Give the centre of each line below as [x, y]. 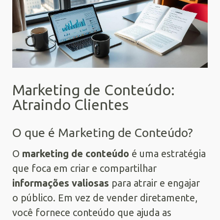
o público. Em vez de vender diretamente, [105, 198]
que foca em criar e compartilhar [84, 168]
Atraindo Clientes [70, 105]
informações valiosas [61, 183]
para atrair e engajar [154, 183]
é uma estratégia [167, 154]
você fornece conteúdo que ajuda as [92, 213]
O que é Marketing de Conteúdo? [103, 133]
